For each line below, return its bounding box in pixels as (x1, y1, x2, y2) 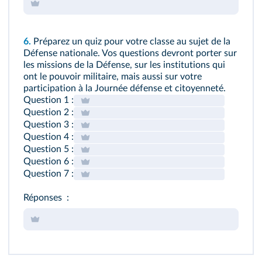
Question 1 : (23, 95, 74, 105)
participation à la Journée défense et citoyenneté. (23, 84, 226, 94)
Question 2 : (23, 108, 74, 118)
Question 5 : (23, 144, 74, 154)
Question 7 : (23, 169, 74, 179)
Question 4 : (23, 132, 74, 142)
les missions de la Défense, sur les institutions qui (23, 60, 225, 70)
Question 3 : (23, 120, 74, 130)
